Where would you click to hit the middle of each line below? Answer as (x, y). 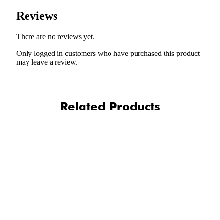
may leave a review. (47, 62)
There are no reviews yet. (55, 37)
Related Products (110, 107)
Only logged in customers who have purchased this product (108, 54)
